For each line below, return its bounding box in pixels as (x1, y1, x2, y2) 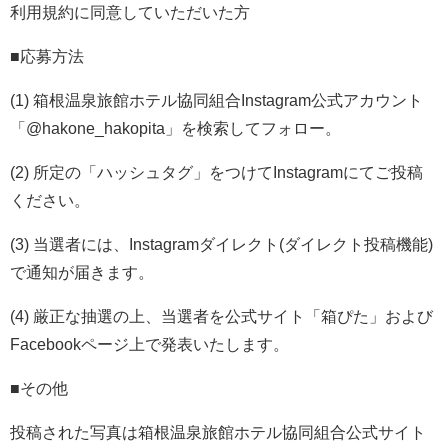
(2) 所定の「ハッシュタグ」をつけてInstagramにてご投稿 (10, 164, 423, 182)
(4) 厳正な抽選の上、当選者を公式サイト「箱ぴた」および (10, 308, 433, 326)
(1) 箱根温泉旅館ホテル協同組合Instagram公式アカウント (10, 92, 423, 110)
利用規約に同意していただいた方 (10, 4, 250, 22)
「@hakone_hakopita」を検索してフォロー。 (10, 120, 341, 138)
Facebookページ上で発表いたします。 (10, 336, 289, 354)
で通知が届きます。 (10, 264, 154, 282)
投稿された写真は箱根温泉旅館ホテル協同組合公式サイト (10, 424, 426, 442)
